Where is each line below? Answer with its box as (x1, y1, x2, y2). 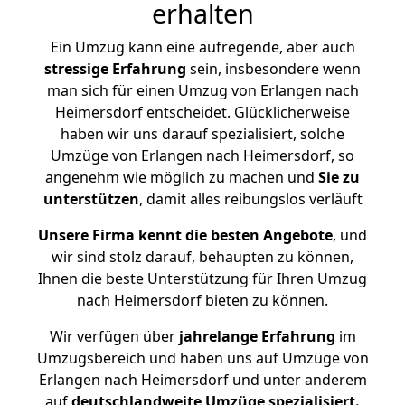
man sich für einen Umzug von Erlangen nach (46, 80, 359, 100)
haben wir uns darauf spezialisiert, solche (61, 124, 344, 144)
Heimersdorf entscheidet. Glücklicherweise (55, 102, 350, 122)
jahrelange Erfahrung (174, 326, 335, 346)
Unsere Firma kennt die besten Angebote (38, 225, 333, 245)
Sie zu (318, 167, 360, 187)
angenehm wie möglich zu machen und (45, 167, 318, 187)
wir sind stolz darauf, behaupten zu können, (52, 247, 353, 267)
